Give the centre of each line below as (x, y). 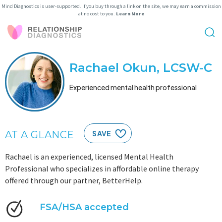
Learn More (130, 14)
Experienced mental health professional (133, 87)
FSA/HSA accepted (84, 207)
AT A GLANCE (40, 135)
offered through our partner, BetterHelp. (74, 180)
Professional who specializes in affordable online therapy (102, 168)
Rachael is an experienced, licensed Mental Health (89, 157)
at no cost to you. (97, 14)
